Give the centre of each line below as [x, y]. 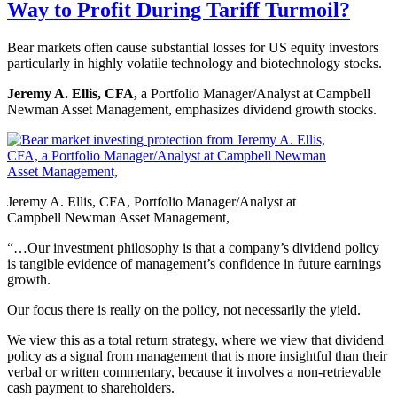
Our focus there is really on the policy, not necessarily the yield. [184, 309]
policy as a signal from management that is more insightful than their [197, 355]
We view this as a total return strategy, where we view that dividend [195, 339]
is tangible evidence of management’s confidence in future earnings [194, 263]
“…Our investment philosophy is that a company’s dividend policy [193, 247]
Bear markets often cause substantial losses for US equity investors [193, 47]
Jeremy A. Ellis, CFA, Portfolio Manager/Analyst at [152, 201]
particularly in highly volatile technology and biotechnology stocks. [195, 63]
